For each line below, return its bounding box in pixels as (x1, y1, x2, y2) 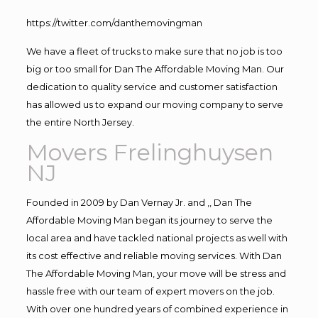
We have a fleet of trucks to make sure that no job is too (26, 45, 283, 57)
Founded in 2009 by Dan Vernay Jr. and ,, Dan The (26, 196, 252, 208)
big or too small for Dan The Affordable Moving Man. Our (26, 62, 284, 75)
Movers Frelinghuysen (26, 138, 273, 166)
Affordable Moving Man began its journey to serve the (26, 214, 273, 226)
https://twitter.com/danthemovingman (26, 16, 202, 28)
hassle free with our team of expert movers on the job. (26, 285, 275, 297)
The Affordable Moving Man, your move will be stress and (26, 267, 286, 279)
